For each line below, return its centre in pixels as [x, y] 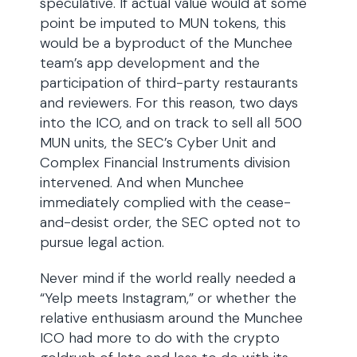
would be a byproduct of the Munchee [166, 43]
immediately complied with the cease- [165, 202]
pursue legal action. [102, 242]
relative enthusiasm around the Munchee [171, 318]
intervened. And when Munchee [142, 182]
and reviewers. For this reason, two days [169, 103]
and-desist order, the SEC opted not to [170, 222]
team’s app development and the [150, 63]
